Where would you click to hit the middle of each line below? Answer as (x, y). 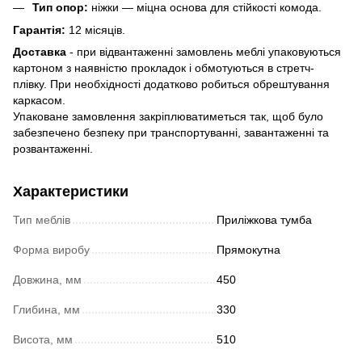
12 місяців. (95, 30)
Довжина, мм (47, 280)
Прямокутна (248, 250)
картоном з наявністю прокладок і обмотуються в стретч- (164, 68)
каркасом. (39, 101)
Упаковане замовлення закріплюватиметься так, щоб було (168, 117)
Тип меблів (42, 220)
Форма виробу (51, 250)
